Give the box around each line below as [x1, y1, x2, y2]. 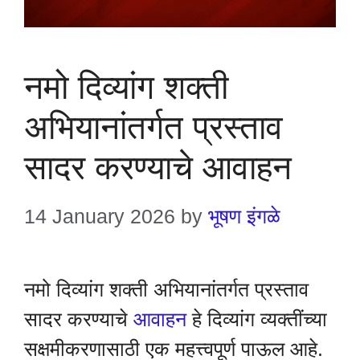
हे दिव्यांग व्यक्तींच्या [186, 307, 327, 330]
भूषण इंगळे [208, 204, 280, 227]
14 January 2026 [24, 204, 175, 227]
